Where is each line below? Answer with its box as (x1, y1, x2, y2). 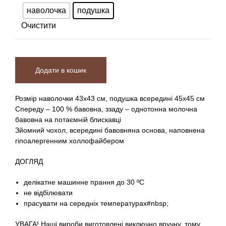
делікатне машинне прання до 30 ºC (24, 178, 144, 187)
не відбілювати (24, 189, 73, 197)
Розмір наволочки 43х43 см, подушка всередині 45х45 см (15, 94, 205, 103)
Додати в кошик (35, 66, 86, 75)
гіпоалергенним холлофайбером (15, 137, 124, 145)
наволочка (27, 6, 66, 15)
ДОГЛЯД (15, 157, 43, 166)
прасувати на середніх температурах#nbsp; (24, 199, 168, 208)
